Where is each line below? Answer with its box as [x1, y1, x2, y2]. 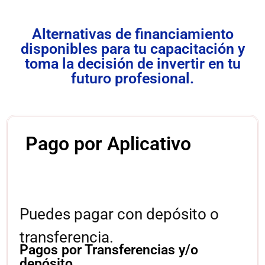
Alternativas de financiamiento [31, 25, 234, 43]
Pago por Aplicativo [25, 132, 191, 155]
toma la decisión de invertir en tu [24, 54, 241, 72]
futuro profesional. [71, 69, 194, 87]
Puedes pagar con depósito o [20, 205, 219, 223]
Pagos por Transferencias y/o [20, 242, 198, 258]
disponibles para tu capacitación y [20, 40, 245, 57]
